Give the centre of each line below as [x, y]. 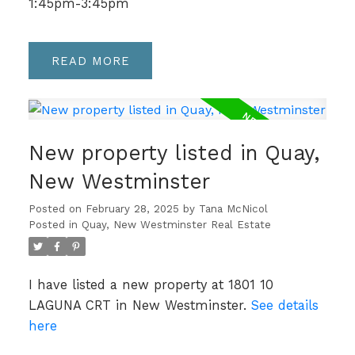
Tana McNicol [233, 208]
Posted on [57, 208]
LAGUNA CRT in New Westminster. [139, 305]
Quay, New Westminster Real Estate [176, 224]
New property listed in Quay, [174, 153]
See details [284, 305]
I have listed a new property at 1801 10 [151, 284]
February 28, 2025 [132, 208]
